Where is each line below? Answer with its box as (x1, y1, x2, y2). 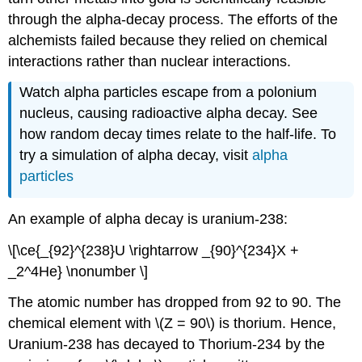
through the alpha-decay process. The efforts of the (8, 11, 339, 27)
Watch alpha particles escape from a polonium (19, 84, 318, 101)
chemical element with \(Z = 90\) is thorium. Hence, (8, 315, 337, 332)
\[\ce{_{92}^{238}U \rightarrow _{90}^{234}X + (8, 242, 300, 259)
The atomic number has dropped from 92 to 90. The (8, 294, 342, 311)
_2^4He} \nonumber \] (8, 263, 149, 280)
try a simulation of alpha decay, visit (19, 147, 253, 164)
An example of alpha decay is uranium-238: (8, 210, 288, 227)
